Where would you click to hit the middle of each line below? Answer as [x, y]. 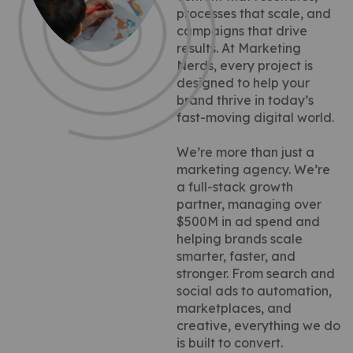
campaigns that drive [242, 30]
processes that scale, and [254, 13]
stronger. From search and [256, 273]
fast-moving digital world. [255, 117]
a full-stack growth [235, 186]
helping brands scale [240, 238]
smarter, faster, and [236, 256]
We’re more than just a [245, 152]
